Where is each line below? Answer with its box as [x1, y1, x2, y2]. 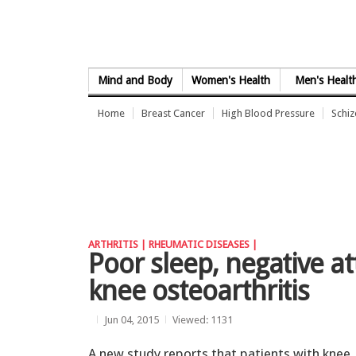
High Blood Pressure [222, 107, 315, 119]
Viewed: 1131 [172, 313, 233, 326]
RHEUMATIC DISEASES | [149, 238, 257, 250]
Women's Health [192, 74, 271, 87]
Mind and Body [98, 74, 173, 87]
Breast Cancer [141, 107, 205, 119]
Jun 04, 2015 [104, 313, 159, 326]
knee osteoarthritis [88, 275, 310, 307]
